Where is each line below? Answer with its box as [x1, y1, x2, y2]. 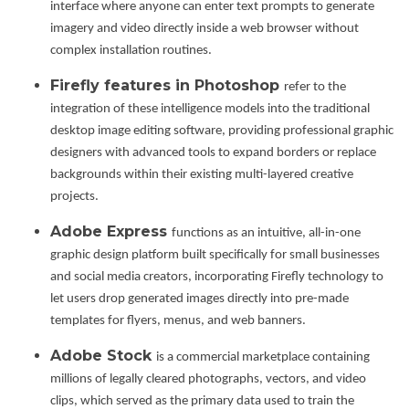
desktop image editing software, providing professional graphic [50, 124, 393, 139]
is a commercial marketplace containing [156, 351, 370, 365]
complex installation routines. [50, 44, 212, 58]
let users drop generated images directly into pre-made [50, 292, 349, 307]
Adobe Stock [50, 347, 156, 365]
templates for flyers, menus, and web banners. [50, 314, 306, 329]
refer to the [284, 80, 346, 95]
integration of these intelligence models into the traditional [50, 102, 370, 117]
